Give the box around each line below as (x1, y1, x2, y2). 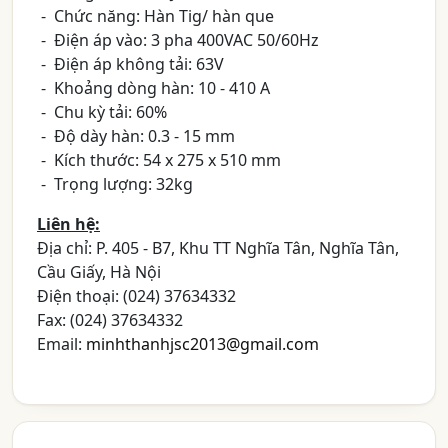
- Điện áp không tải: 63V (37, 53, 224, 75)
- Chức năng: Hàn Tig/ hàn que (37, 5, 274, 27)
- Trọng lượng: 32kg (37, 173, 193, 195)
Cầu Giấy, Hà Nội (37, 261, 161, 283)
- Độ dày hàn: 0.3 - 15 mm (37, 125, 235, 147)
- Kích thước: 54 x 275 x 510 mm (37, 149, 281, 171)
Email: (37, 333, 86, 355)
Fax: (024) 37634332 (37, 309, 183, 331)
